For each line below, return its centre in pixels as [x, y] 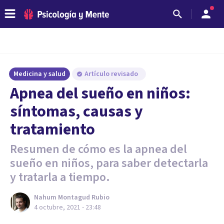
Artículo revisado [112, 74]
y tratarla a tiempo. [60, 177]
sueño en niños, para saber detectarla [109, 163]
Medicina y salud [39, 74]
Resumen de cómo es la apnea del [98, 149]
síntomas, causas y [76, 111]
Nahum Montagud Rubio [72, 197]
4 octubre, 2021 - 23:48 [67, 207]
